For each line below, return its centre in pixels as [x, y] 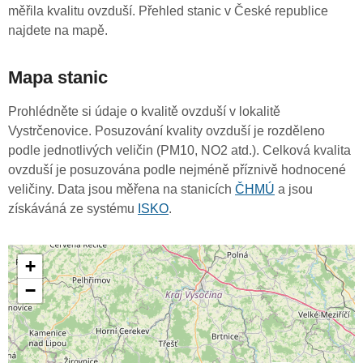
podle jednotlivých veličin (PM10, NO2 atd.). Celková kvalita [179, 151]
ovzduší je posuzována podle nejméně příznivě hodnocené [177, 170]
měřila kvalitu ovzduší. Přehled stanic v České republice [168, 11]
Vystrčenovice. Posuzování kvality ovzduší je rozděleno [167, 131]
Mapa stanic [58, 78]
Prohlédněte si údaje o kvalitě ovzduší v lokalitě [144, 112]
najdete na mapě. [58, 31]
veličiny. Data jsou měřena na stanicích [122, 190]
